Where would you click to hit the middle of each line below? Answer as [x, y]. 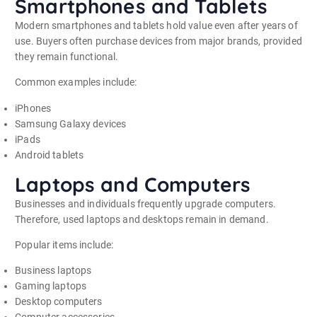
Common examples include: [76, 82]
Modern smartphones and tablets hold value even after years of [156, 26]
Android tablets [50, 155]
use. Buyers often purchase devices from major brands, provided [158, 41]
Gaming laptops [51, 286]
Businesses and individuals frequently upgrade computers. [145, 203]
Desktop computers [59, 301]
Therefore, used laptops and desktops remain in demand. [142, 219]
